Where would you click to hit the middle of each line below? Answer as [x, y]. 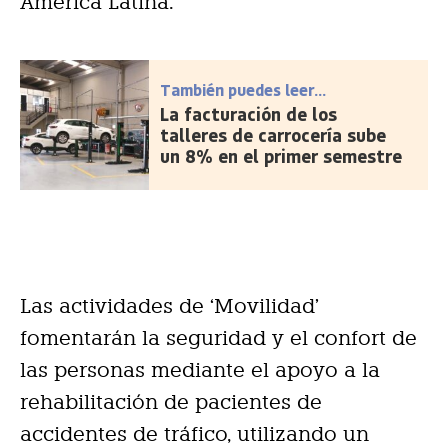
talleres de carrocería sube [273, 135]
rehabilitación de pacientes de [171, 402]
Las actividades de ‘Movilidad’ [169, 306]
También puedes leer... [243, 90]
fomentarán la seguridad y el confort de [218, 338]
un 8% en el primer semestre [281, 156]
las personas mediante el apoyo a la [200, 370]
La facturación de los [249, 114]
